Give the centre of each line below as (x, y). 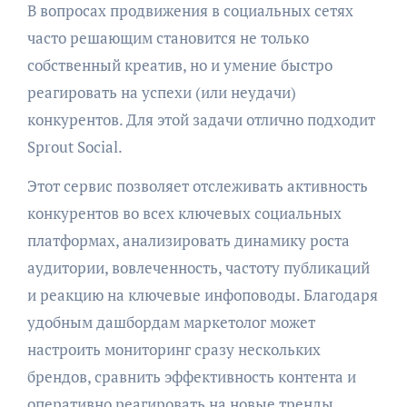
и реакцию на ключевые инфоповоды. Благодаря (202, 294)
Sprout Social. (74, 146)
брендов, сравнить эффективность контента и (191, 376)
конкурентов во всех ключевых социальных (184, 213)
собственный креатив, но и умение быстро (179, 65)
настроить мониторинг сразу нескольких (174, 349)
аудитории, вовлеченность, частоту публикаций (198, 267)
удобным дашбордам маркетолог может (171, 322)
